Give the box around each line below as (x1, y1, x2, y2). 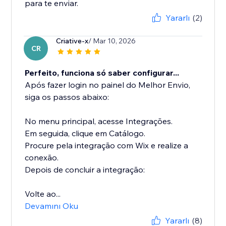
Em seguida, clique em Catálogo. (25, 128, 146, 139)
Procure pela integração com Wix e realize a (25, 140, 189, 151)
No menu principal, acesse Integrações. (25, 116, 173, 127)
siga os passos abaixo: (25, 92, 109, 102)
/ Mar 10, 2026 (88, 36, 136, 46)
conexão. (25, 152, 59, 163)
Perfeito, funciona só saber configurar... (25, 68, 180, 78)
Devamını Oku (25, 201, 79, 211)
